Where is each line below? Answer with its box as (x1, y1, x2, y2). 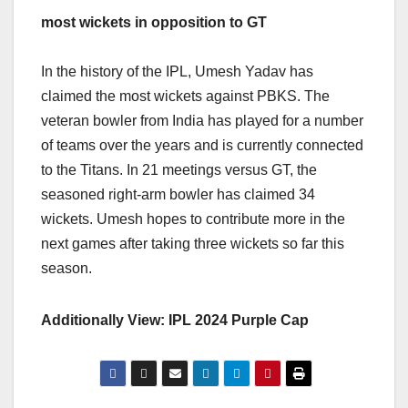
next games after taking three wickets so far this (41, 235, 344, 251)
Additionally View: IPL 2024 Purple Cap (41, 311, 309, 328)
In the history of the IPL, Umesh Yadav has (41, 63, 313, 79)
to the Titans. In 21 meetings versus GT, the (41, 161, 317, 178)
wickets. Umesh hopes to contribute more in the (41, 210, 345, 227)
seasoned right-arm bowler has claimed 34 (41, 186, 315, 202)
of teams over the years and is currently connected (41, 137, 363, 153)
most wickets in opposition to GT (41, 14, 267, 30)
